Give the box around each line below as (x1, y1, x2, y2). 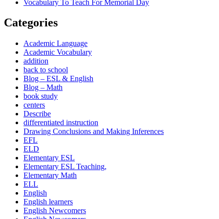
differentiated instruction (23, 118, 98, 127)
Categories (4, 16, 58, 29)
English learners (23, 197, 73, 206)
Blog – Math (23, 83, 63, 92)
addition (23, 57, 48, 66)
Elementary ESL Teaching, (23, 162, 107, 171)
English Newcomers (23, 206, 86, 215)
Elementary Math (23, 171, 77, 180)
